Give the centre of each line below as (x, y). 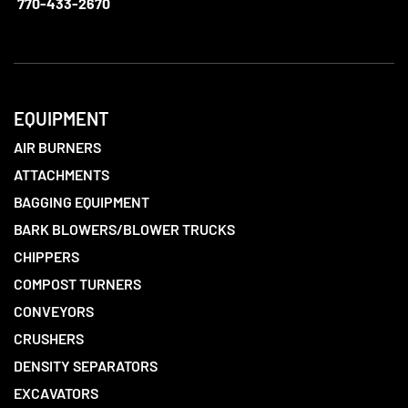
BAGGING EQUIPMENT (82, 202)
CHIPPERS (46, 257)
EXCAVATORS (56, 393)
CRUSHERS (49, 339)
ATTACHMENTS (61, 175)
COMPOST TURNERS (77, 284)
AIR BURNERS (57, 148)
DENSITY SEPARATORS (86, 366)
